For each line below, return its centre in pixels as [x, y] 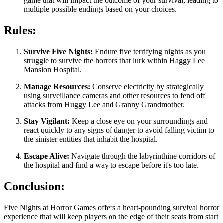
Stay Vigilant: [47, 121]
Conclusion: [34, 186]
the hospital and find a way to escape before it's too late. [111, 165]
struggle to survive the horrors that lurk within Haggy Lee [114, 61]
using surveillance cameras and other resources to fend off [114, 96]
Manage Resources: [57, 87]
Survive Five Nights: [58, 52]
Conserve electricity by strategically [147, 87]
